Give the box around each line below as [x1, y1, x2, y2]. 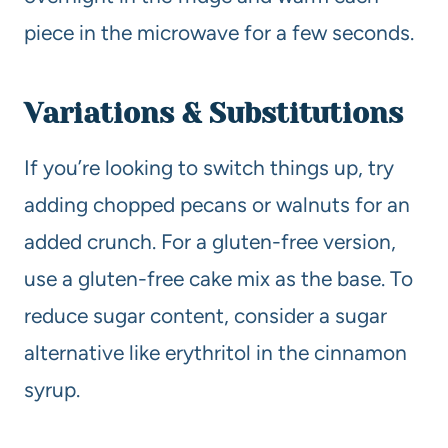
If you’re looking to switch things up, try [24, 154, 394, 180]
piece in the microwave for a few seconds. [24, 19, 414, 45]
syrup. [24, 376, 80, 402]
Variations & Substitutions [24, 96, 403, 130]
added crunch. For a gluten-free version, [24, 228, 396, 254]
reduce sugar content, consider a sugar [24, 302, 387, 328]
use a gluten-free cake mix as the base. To [24, 265, 413, 291]
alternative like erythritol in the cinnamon [24, 339, 407, 365]
